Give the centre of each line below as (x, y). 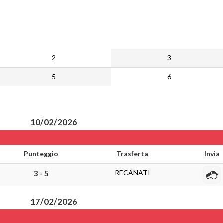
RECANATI (132, 172)
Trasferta (132, 154)
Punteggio (41, 154)
